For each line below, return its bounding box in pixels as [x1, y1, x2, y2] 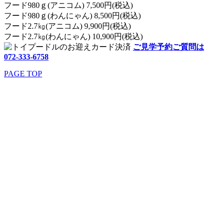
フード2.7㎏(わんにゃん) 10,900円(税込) [4, 32, 151, 41]
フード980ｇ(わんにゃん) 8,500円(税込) [4, 11, 149, 20]
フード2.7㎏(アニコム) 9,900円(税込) [4, 21, 139, 30]
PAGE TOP [4, 69, 42, 78]
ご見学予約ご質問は [133, 42, 204, 51]
